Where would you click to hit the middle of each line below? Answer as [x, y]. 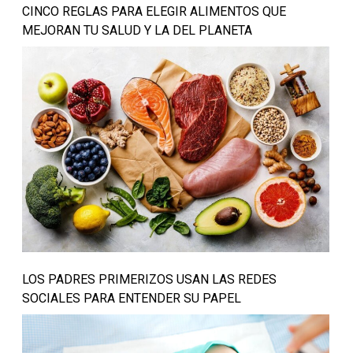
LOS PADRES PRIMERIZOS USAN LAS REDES [149, 279]
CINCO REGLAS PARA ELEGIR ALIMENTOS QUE [154, 12]
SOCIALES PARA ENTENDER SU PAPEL [131, 298]
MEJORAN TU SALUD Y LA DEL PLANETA [137, 31]
